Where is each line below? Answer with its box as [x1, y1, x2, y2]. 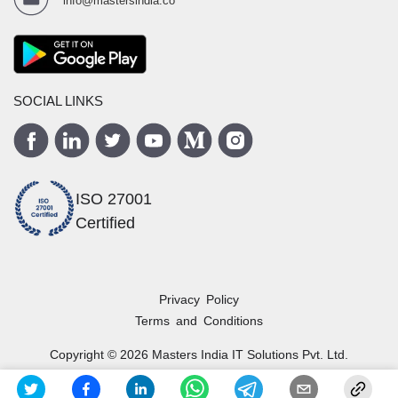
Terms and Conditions [135, 314, 263, 328]
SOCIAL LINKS [13, 93, 103, 108]
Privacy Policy [159, 292, 239, 306]
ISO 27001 [76, 190, 152, 208]
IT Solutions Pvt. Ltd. [228, 347, 348, 362]
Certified [76, 214, 135, 232]
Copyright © [50, 347, 120, 362]
